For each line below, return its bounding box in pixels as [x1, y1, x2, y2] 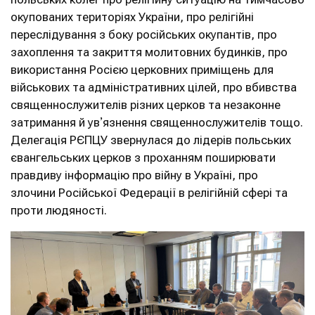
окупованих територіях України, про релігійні [11, 10, 254, 24]
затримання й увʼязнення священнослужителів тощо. [11, 115, 303, 129]
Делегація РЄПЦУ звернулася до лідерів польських [11, 133, 291, 147]
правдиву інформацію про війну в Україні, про [11, 168, 258, 182]
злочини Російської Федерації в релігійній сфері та [11, 186, 288, 200]
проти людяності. [11, 203, 107, 217]
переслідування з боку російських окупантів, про [11, 27, 277, 41]
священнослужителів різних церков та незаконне [11, 98, 281, 112]
